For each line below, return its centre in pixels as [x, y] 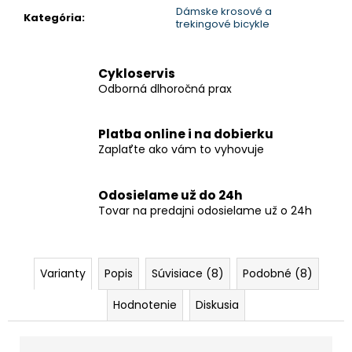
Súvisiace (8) [187, 274]
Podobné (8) [277, 274]
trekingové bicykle [223, 24]
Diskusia [217, 305]
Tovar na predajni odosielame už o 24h [205, 210]
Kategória [53, 17]
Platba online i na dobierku [186, 134]
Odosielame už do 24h [170, 195]
